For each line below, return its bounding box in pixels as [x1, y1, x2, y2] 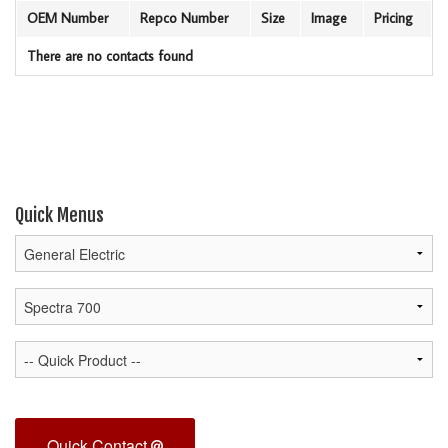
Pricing [374, 8, 413, 27]
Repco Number [140, 8, 228, 27]
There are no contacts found [27, 46, 193, 65]
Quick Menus [15, 203, 104, 226]
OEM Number [27, 8, 108, 27]
